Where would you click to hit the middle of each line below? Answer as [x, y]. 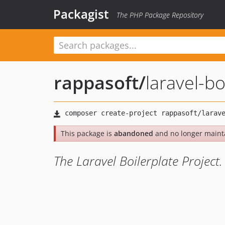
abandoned [134, 133]
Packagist [81, 14]
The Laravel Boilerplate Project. [138, 161]
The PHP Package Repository [160, 15]
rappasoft [96, 83]
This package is [87, 133]
